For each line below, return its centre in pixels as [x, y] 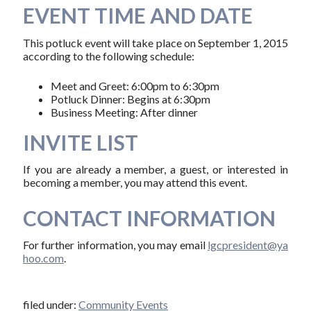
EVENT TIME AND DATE [137, 16]
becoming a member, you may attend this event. [135, 182]
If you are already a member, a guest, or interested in [155, 169]
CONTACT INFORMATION [149, 218]
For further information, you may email [115, 245]
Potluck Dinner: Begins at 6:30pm [130, 99]
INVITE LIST [80, 142]
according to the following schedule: [108, 56]
